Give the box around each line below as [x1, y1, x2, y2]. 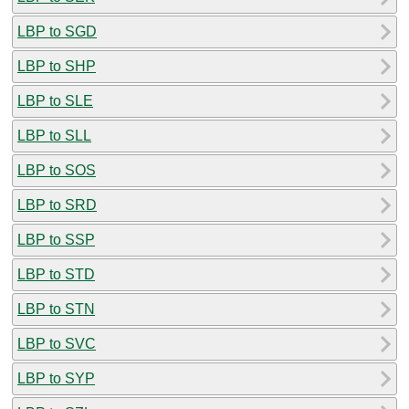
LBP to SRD [17, 196, 97, 213]
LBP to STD [17, 266, 95, 282]
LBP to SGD [17, 23, 97, 39]
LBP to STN [17, 300, 95, 317]
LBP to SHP [17, 58, 96, 74]
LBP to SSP [17, 231, 95, 247]
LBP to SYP [17, 370, 95, 386]
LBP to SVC [17, 335, 96, 351]
